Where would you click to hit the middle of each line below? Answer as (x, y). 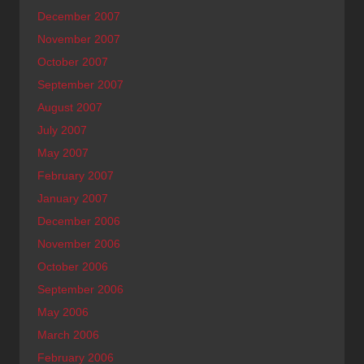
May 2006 (63, 312)
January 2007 (73, 198)
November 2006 (79, 244)
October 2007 (73, 62)
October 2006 (73, 266)
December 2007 (79, 16)
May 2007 (63, 153)
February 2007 (76, 175)
